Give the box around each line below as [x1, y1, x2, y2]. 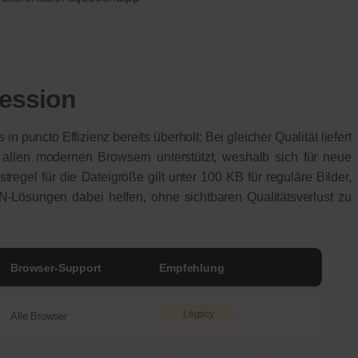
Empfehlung [158, 261, 225, 274]
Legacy [182, 308, 214, 320]
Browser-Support [10, 261, 101, 274]
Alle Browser [10, 310, 68, 323]
